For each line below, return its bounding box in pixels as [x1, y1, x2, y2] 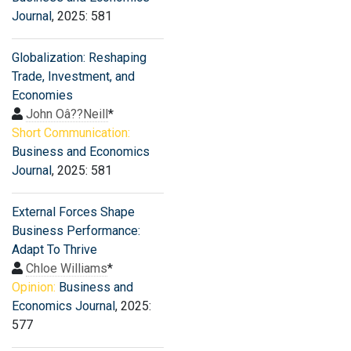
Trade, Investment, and [12, 69, 135, 84]
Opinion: [12, 280, 56, 295]
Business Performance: [12, 223, 140, 238]
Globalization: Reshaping [12, 50, 147, 65]
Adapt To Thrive [12, 242, 97, 257]
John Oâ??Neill [26, 107, 108, 121]
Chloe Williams [26, 261, 107, 276]
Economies [12, 88, 73, 103]
